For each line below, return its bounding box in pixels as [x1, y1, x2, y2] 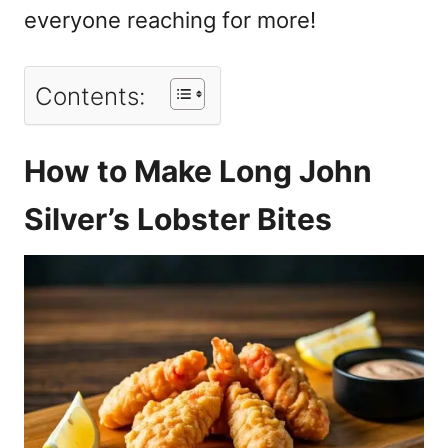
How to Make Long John [24, 152, 372, 189]
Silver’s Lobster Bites [24, 200, 332, 237]
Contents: [35, 81, 145, 111]
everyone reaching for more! [24, 6, 316, 33]
